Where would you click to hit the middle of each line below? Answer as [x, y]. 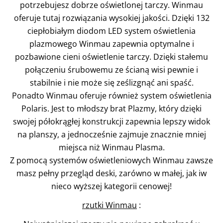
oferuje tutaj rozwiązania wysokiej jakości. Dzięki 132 [111, 18]
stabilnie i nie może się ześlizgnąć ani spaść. [111, 83]
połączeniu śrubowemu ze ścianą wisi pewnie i [111, 70]
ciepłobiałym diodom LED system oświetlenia [111, 31]
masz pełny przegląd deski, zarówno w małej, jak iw [111, 173]
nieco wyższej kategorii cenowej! [111, 186]
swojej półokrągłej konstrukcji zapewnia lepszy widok [111, 121]
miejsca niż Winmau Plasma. [111, 147]
